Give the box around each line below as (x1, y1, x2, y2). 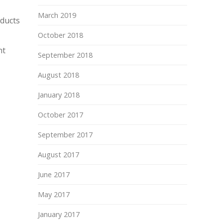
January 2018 (38, 90, 80, 100)
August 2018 (38, 70, 79, 80)
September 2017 (38, 130, 93, 139)
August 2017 (38, 150, 79, 159)
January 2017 (38, 210, 80, 219)
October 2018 (38, 30, 83, 40)
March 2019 (38, 10, 76, 20)
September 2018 (38, 50, 93, 60)
